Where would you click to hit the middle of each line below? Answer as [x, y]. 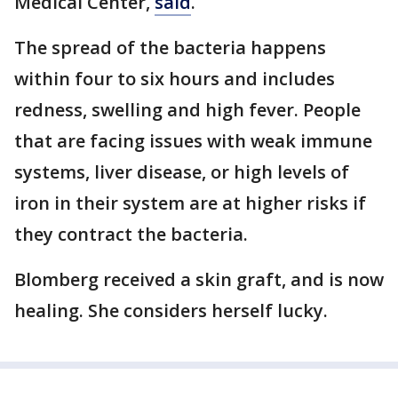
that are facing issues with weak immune [193, 141]
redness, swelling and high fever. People [187, 110]
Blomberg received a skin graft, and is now [199, 280]
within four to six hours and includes [175, 79]
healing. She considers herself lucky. [171, 311]
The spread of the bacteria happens [170, 48]
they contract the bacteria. [131, 235]
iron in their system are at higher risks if [190, 203]
